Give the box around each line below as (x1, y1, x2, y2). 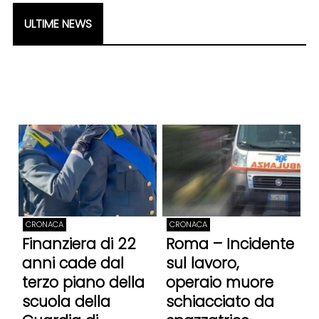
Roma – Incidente (165, 233, 294, 254)
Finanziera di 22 (21, 233, 136, 254)
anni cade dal (21, 252, 124, 273)
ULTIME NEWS (23, 15, 92, 32)
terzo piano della (21, 271, 145, 293)
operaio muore (165, 271, 273, 293)
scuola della (21, 291, 110, 312)
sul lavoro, (165, 252, 239, 273)
